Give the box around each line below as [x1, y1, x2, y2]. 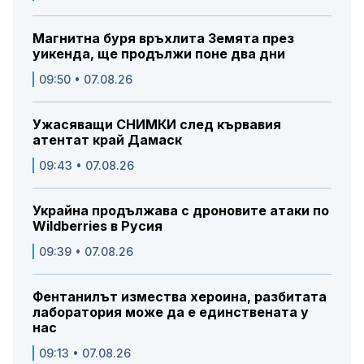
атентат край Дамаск [32, 132, 182, 149]
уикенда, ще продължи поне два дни [32, 45, 285, 63]
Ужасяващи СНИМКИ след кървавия [32, 116, 281, 133]
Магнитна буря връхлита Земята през [32, 30, 294, 47]
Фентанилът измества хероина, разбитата [32, 288, 327, 305]
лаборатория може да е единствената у [32, 304, 309, 321]
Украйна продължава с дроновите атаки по [32, 202, 329, 219]
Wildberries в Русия [32, 218, 162, 235]
